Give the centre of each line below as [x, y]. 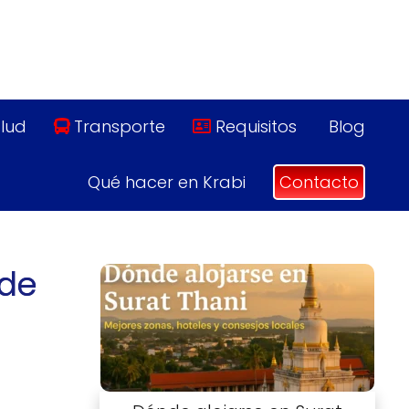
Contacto [319, 183]
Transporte [120, 127]
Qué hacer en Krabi [167, 183]
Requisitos [256, 127]
